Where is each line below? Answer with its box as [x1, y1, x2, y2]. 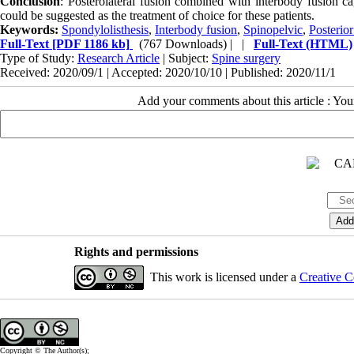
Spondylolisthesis [62, 23, 149, 37]
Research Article [77, 51, 160, 66]
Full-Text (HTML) [254, 37, 352, 51]
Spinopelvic [243, 23, 303, 37]
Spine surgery [212, 51, 281, 66]
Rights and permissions [73, 245, 198, 259]
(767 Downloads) [139, 37, 227, 51]
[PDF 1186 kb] [49, 37, 130, 51]
